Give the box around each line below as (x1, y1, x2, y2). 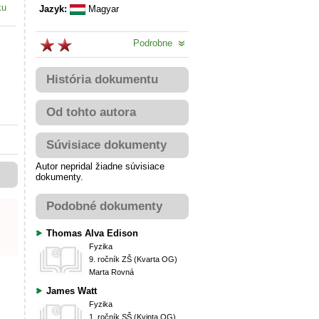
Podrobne (133, 38, 178, 48)
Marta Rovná (89, 268, 134, 276)
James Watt (46, 286, 97, 296)
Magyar (85, 4, 119, 14)
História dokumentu (46, 73, 158, 86)
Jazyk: (39, 4, 67, 14)
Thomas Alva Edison (46, 228, 138, 239)
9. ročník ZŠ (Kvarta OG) (89, 255, 177, 263)
